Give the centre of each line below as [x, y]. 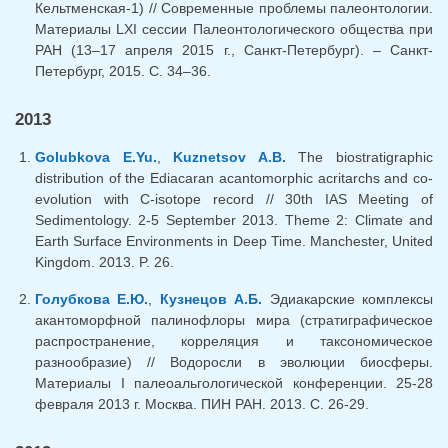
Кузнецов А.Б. [211, 298]
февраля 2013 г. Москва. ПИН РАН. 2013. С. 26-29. [202, 403]
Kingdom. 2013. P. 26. [104, 261]
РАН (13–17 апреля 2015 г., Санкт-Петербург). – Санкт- [234, 50]
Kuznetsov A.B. [229, 156]
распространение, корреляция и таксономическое [234, 340]
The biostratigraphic [359, 156]
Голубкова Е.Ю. [92, 298]
